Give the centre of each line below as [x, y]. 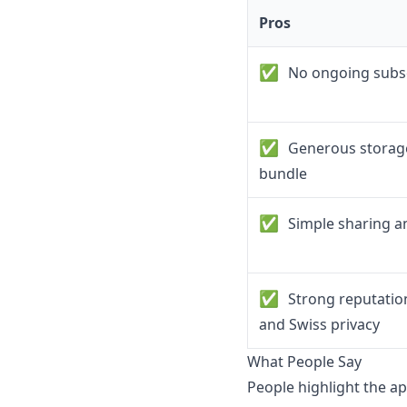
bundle [283, 174]
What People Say [304, 362]
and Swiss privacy [319, 325]
